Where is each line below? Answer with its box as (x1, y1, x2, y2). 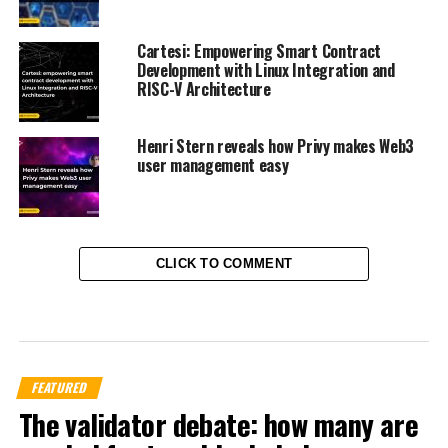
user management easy (136, 153, 289, 178)
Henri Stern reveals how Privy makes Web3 (136, 134, 415, 159)
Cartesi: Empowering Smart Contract (136, 39, 381, 64)
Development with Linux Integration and (136, 58, 395, 83)
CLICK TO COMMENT (155, 256, 293, 272)
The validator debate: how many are (18, 403, 419, 446)
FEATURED (29, 378, 90, 398)
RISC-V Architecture (136, 77, 271, 102)
